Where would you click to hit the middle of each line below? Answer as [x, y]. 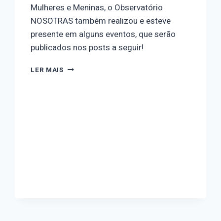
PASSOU [78, 140]
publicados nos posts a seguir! [87, 48]
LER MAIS [47, 70]
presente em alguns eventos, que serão [103, 35]
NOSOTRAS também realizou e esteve [101, 21]
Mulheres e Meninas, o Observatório [97, 8]
